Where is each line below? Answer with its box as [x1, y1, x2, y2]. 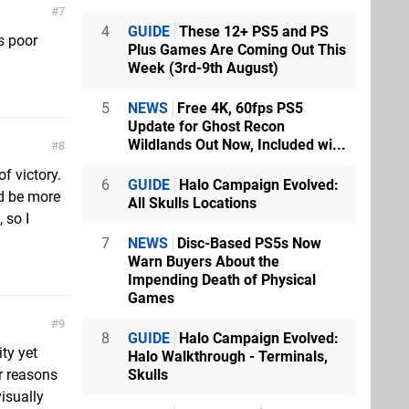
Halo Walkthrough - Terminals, [128, 347, 328, 365]
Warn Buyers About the [128, 252, 279, 270]
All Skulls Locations [128, 194, 257, 212]
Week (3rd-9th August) [128, 58, 278, 77]
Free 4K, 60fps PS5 [173, 99, 303, 117]
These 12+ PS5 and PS [175, 22, 329, 40]
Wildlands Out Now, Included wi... [128, 135, 346, 153]
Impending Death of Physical [128, 270, 316, 288]
